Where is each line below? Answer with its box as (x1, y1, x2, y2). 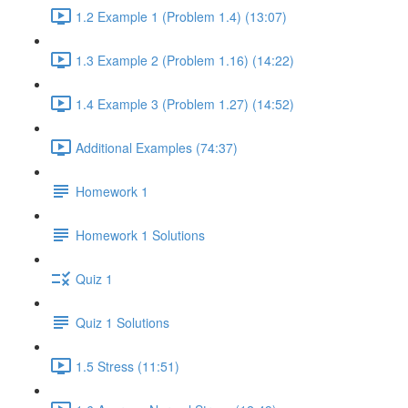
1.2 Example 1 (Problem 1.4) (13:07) (76, 6, 287, 25)
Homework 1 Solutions (76, 225, 205, 244)
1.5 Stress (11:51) (76, 356, 179, 375)
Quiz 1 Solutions (76, 312, 169, 331)
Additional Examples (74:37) (76, 138, 238, 157)
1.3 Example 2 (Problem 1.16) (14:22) (76, 50, 294, 69)
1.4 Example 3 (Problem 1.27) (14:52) (76, 94, 294, 113)
